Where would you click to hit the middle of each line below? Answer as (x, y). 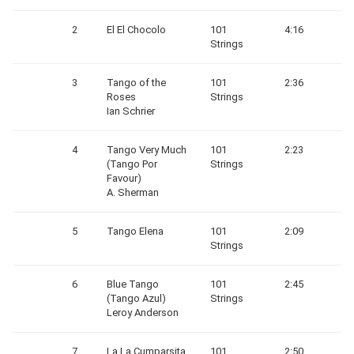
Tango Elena (135, 231)
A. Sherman (133, 192)
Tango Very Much (147, 150)
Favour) (124, 178)
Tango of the (136, 83)
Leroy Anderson (143, 313)
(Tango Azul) (136, 298)
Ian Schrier (131, 111)
